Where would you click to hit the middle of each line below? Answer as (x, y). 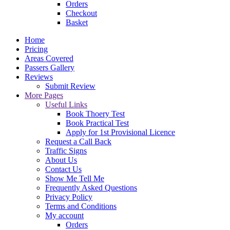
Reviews (39, 77)
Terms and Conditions (81, 206)
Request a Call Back (78, 141)
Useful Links (66, 104)
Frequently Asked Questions (91, 188)
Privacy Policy (69, 197)
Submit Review (70, 86)
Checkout (81, 13)
